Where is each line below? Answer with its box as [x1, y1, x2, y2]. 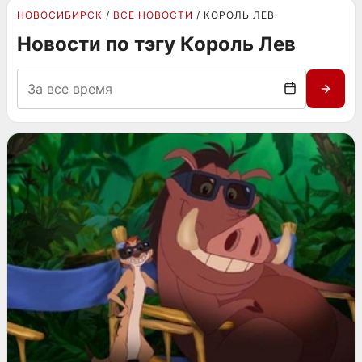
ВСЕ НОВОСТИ [113, 9, 193, 21]
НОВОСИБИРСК [17, 9, 103, 21]
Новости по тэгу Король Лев [17, 32, 296, 56]
